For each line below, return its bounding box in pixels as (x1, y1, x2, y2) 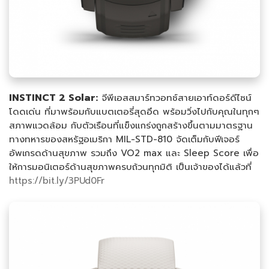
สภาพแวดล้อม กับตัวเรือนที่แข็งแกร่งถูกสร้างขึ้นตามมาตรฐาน (9, 119, 253, 133)
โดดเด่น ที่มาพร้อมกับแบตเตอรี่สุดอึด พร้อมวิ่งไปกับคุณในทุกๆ (9, 105, 259, 119)
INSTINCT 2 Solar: (9, 91, 98, 106)
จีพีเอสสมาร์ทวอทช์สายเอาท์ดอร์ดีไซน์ (101, 91, 252, 105)
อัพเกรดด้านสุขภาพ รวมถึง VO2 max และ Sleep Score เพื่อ (9, 147, 259, 160)
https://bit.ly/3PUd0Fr (9, 174, 104, 188)
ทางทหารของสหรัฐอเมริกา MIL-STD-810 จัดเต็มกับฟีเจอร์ (9, 133, 240, 147)
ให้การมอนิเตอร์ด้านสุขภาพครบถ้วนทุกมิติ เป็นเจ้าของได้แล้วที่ (9, 160, 252, 174)
